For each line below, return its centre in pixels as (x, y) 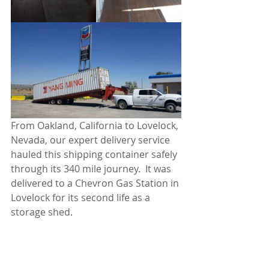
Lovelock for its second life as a (82, 197)
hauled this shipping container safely (95, 154)
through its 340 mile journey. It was (92, 168)
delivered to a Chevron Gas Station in (96, 183)
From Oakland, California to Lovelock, (96, 125)
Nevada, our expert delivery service (92, 140)
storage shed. (42, 212)
